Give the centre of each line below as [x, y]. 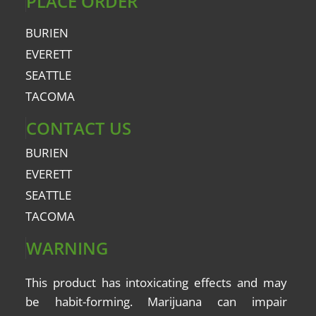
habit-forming [92, 302]
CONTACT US [79, 128]
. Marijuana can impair [208, 302]
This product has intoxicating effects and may [156, 283]
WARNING [67, 248]
